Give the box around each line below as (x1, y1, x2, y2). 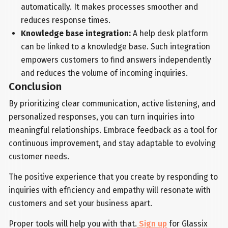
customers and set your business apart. (9, 198, 155, 209)
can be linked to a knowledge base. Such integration (20, 42, 210, 52)
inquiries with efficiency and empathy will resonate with (9, 185, 211, 195)
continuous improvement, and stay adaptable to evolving (9, 138, 216, 149)
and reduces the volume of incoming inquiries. (20, 68, 188, 78)
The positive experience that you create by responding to (9, 172, 218, 182)
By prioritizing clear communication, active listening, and (9, 99, 216, 109)
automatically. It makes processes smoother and (20, 2, 198, 12)
